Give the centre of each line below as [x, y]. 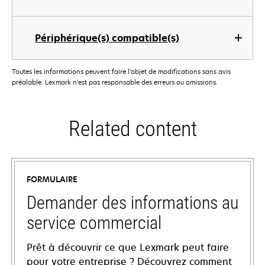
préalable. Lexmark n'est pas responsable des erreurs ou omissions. [115, 82]
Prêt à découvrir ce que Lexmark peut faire [128, 248]
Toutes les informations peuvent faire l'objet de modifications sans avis [121, 72]
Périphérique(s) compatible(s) [107, 38]
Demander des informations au [132, 203]
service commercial [94, 223]
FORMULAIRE [52, 180]
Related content [132, 129]
